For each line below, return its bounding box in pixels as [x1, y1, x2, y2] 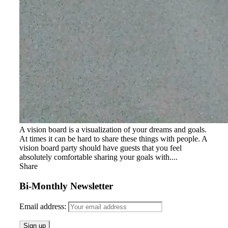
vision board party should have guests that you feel [19, 144, 182, 153]
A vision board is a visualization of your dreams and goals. [19, 125, 207, 134]
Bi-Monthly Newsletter [19, 181, 113, 192]
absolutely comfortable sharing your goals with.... [19, 153, 178, 162]
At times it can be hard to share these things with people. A [19, 134, 207, 144]
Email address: [19, 202, 68, 211]
